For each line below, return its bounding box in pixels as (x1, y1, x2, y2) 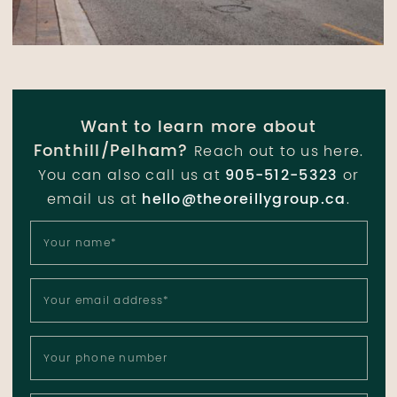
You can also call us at (37, 164, 226, 188)
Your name (43, 235, 111, 253)
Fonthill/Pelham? (33, 138, 189, 165)
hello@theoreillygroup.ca (142, 188, 346, 212)
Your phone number (43, 350, 167, 368)
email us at (47, 188, 143, 212)
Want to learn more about (80, 114, 317, 141)
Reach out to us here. (193, 140, 364, 164)
